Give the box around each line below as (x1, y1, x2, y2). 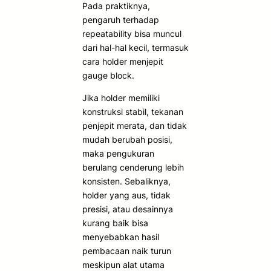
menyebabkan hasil (82, 231, 159, 242)
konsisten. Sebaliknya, (82, 175, 171, 186)
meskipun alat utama (82, 259, 165, 270)
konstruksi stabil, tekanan (82, 106, 183, 117)
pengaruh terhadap (82, 14, 159, 25)
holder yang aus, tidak (82, 189, 171, 200)
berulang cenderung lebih (82, 162, 184, 172)
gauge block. (82, 70, 134, 80)
